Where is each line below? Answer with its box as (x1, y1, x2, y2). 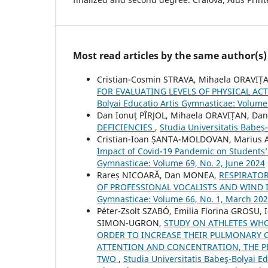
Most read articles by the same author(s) (73, 49, 267, 63)
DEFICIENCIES (97, 121, 155, 133)
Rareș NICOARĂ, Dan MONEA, (97, 169, 219, 181)
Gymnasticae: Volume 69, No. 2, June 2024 (97, 157, 265, 169)
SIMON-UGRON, (97, 217, 164, 229)
